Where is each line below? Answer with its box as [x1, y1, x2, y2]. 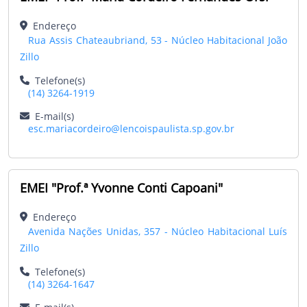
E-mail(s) [29, 109, 74, 123]
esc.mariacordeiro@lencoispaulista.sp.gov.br [28, 121, 234, 135]
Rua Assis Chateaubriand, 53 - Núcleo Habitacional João [28, 33, 287, 47]
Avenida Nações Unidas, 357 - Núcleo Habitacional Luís [28, 224, 287, 238]
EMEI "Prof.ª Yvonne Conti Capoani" [20, 179, 223, 196]
